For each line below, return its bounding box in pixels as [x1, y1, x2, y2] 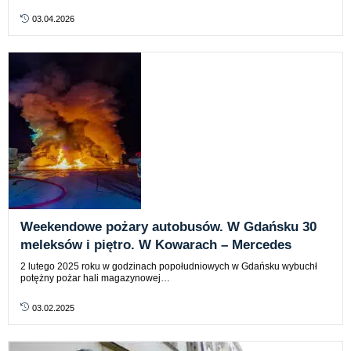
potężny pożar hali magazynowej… [20, 273, 170, 284]
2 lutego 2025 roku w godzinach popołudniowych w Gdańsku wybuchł [20, 261, 317, 273]
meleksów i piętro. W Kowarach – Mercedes [20, 237, 291, 253]
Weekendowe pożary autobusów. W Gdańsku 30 [20, 219, 317, 235]
